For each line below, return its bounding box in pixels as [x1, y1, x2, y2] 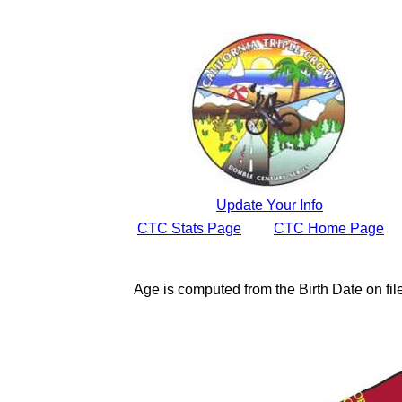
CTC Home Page [274, 221, 384, 236]
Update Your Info [216, 197, 323, 213]
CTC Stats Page [137, 221, 241, 236]
